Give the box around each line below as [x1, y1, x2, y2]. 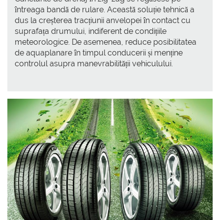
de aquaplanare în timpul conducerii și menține [15, 48, 183, 57]
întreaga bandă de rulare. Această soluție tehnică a [15, 4, 194, 14]
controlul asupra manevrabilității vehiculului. [15, 58, 173, 68]
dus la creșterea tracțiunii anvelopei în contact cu [15, 15, 191, 25]
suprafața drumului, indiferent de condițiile [15, 26, 166, 36]
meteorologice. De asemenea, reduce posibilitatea [15, 37, 196, 47]
